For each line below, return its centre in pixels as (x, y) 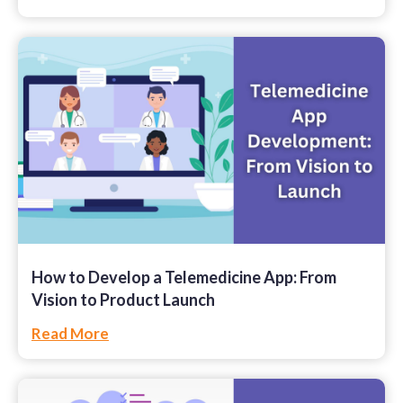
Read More (70, 333)
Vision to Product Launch (123, 299)
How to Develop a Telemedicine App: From (184, 277)
